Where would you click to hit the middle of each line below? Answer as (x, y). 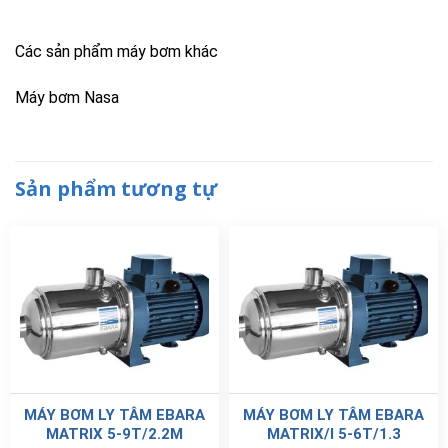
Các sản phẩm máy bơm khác (116, 52)
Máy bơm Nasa (67, 98)
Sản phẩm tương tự (116, 188)
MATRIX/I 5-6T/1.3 (333, 434)
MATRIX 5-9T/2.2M (114, 434)
